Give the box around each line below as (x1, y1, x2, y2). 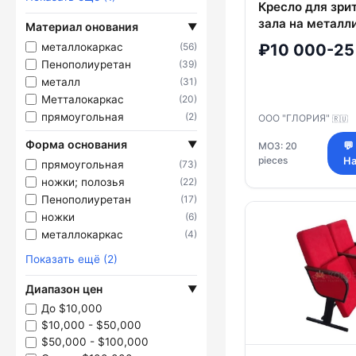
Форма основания (25, 137, 127, 151)
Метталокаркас (41, 92, 124, 106)
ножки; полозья (41, 175, 125, 188)
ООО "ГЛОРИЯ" (258, 112, 332, 125)
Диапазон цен (25, 282, 103, 296)
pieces (258, 154, 288, 167)
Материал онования (25, 20, 138, 33)
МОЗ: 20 (258, 140, 297, 153)
